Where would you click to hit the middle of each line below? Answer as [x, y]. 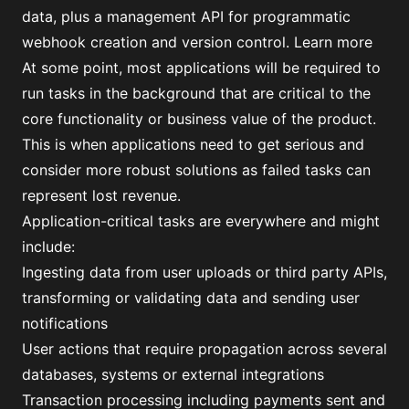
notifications [65, 323]
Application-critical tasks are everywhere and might [201, 221]
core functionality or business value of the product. [199, 119]
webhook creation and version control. [158, 42]
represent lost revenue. [101, 195]
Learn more [333, 42]
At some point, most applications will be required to [201, 68]
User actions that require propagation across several [204, 349]
